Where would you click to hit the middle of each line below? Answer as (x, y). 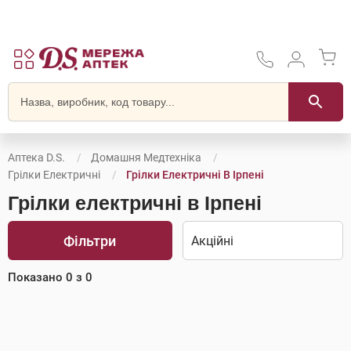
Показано (37, 277)
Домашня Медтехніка (146, 157)
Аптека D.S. (36, 157)
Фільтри (90, 241)
